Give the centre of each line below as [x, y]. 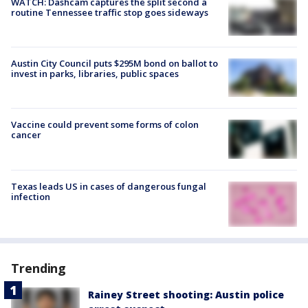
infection [31, 196]
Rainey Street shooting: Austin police [186, 295]
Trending [39, 268]
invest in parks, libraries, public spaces [95, 74]
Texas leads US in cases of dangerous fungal [109, 186]
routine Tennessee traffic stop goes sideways [110, 12]
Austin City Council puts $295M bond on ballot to [114, 64]
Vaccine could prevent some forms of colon [105, 125]
